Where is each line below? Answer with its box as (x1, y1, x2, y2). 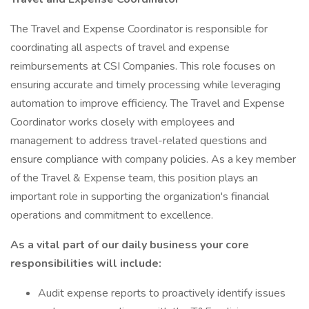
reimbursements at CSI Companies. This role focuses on (10, 59, 275, 74)
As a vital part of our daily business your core (10, 237, 249, 252)
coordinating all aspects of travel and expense (10, 40, 230, 55)
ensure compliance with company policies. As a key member (10, 152, 296, 167)
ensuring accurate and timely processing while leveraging (10, 77, 281, 92)
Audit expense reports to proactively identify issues (38, 286, 286, 301)
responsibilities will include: (10, 256, 161, 271)
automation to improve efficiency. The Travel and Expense (10, 96, 285, 111)
